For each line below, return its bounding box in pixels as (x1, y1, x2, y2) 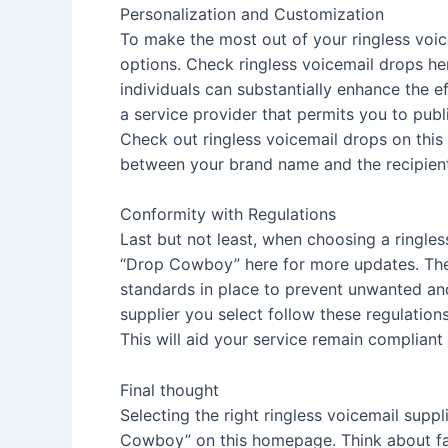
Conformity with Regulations (120, 204, 336, 225)
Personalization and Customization (120, 3, 384, 24)
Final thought (120, 379, 219, 400)
